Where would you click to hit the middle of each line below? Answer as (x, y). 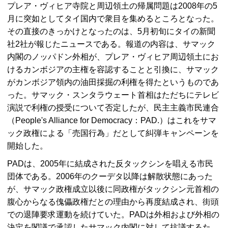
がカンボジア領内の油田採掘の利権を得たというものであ (113, 82)
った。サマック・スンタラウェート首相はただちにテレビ (113, 95)
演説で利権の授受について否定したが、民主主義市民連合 (113, 108)
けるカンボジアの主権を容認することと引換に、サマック (113, 69)
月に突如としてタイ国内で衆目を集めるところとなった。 (113, 19)
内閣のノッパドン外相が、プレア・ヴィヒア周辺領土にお (113, 57)
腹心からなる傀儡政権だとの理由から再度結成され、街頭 (113, 202)
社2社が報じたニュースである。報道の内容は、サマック (111, 44)
